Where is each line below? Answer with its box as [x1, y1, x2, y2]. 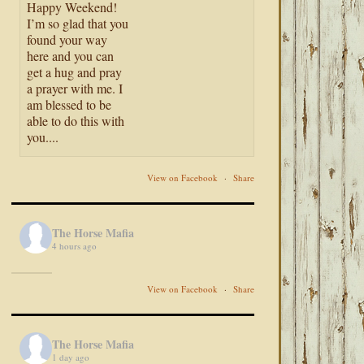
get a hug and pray [27, 63, 123, 81]
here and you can [27, 47, 115, 65]
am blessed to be [27, 96, 112, 114]
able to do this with [27, 112, 125, 130]
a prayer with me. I [27, 80, 123, 97]
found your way [27, 31, 108, 49]
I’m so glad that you [27, 15, 129, 32]
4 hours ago [52, 239, 97, 252]
